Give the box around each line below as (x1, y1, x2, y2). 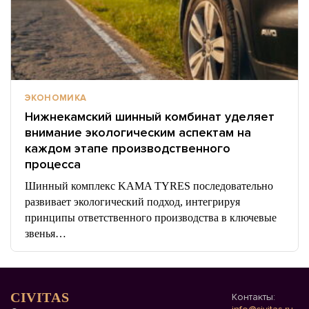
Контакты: (232, 291, 275, 303)
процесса (25, 157, 81, 172)
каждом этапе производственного (25, 141, 230, 156)
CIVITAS (10, 290, 70, 305)
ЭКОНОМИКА (25, 92, 87, 103)
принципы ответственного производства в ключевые (25, 212, 277, 223)
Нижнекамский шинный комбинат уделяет (25, 109, 275, 124)
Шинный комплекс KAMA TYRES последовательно (25, 180, 273, 192)
